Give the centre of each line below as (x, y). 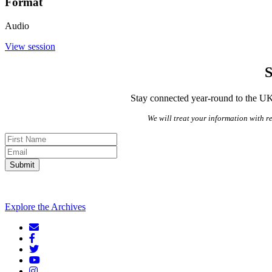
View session (30, 46)
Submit (22, 165)
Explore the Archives (45, 206)
